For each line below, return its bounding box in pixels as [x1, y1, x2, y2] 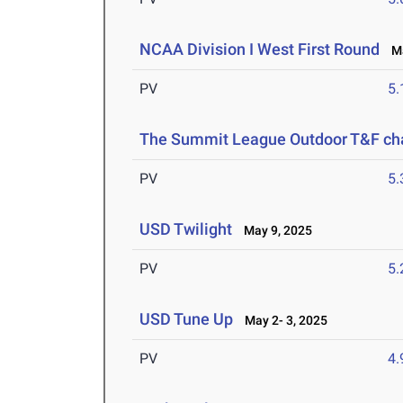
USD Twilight [139, 219, 233, 239]
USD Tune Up [139, 309, 234, 329]
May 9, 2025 [236, 223, 313, 238]
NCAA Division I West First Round [139, 40, 381, 59]
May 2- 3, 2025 [237, 313, 328, 328]
